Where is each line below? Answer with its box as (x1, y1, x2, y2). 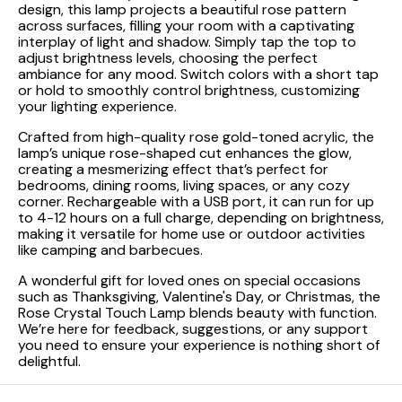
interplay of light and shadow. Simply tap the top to (18, 32, 356, 51)
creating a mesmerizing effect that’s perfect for (18, 160, 328, 179)
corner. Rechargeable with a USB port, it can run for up (18, 192, 374, 211)
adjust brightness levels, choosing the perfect (18, 48, 318, 67)
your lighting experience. (18, 97, 177, 116)
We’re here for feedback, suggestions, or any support (18, 319, 368, 338)
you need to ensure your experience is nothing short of (18, 336, 380, 354)
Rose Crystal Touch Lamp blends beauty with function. (18, 303, 377, 322)
